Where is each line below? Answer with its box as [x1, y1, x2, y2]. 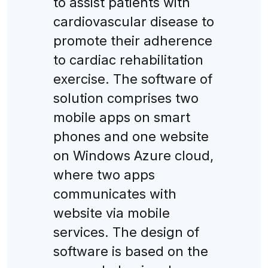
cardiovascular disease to [53, 13, 214, 29]
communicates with [53, 185, 176, 202]
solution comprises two [53, 90, 199, 106]
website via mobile [53, 205, 170, 221]
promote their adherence [53, 32, 212, 48]
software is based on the [53, 243, 208, 259]
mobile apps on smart [53, 109, 190, 125]
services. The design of [53, 224, 199, 240]
